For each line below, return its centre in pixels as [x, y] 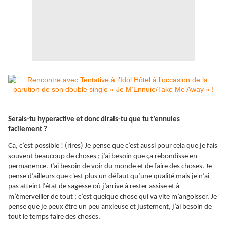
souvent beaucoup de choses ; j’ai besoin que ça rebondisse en [103, 157]
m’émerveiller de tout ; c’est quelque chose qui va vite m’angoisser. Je [112, 197]
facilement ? [28, 130]
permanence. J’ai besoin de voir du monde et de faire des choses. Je [110, 167]
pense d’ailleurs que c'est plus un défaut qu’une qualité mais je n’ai [109, 177]
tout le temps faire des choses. [54, 217]
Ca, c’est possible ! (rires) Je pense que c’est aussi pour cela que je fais [113, 146]
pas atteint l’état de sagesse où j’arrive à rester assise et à [94, 187]
